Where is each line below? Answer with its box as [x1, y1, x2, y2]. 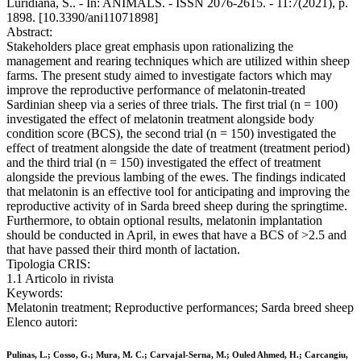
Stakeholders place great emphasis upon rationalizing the [6, 39, 293, 54]
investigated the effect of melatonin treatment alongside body [6, 112, 314, 127]
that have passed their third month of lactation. [6, 243, 240, 257]
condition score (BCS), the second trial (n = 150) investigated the [6, 127, 336, 141]
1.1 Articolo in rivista [6, 272, 114, 286]
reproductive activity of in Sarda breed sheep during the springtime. [6, 199, 347, 214]
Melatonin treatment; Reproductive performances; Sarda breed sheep [6, 301, 354, 315]
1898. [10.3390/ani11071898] [6, 10, 158, 25]
